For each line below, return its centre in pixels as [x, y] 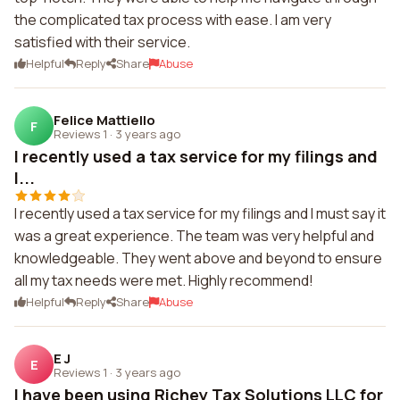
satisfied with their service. [102, 42]
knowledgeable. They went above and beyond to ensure [198, 258]
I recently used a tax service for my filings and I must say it [200, 213]
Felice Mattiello [104, 120]
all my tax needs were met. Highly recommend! [164, 280]
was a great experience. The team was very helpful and [194, 236]
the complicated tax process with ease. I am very [173, 20]
